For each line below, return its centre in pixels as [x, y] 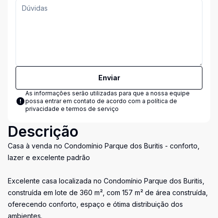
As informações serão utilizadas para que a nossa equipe [108, 93]
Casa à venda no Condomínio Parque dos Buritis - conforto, [104, 146]
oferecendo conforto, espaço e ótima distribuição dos [95, 204]
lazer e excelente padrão [49, 157]
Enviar [109, 78]
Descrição [43, 131]
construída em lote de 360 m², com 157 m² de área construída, [108, 192]
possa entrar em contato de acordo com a [86, 101]
